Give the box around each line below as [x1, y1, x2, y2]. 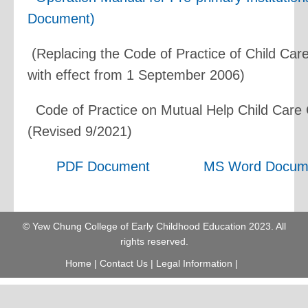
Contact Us [99, 258, 148, 269]
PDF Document [52, 159, 150, 174]
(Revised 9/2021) [27, 124, 132, 139]
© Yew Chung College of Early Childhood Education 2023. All [22, 221, 286, 232]
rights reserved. [120, 236, 188, 247]
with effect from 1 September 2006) [27, 67, 245, 82]
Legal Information [155, 258, 232, 269]
